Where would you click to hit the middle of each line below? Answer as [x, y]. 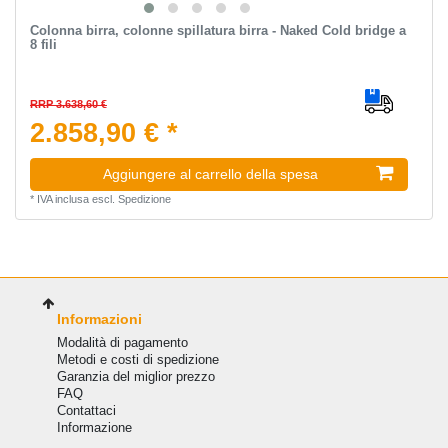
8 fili [43, 45]
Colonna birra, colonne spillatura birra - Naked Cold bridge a [217, 31]
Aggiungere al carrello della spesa [210, 174]
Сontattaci [86, 410]
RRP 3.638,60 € [68, 104]
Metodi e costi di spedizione [137, 359]
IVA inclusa [62, 199]
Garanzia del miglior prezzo [135, 376]
